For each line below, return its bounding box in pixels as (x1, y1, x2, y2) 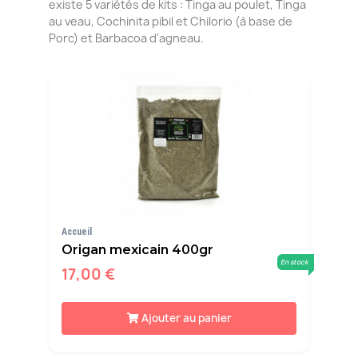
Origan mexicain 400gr (62, 242, 213, 258)
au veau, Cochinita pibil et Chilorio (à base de (49, 14, 292, 30)
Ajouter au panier (141, 311, 232, 326)
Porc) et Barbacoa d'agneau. (49, 30, 204, 46)
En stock (280, 257, 308, 267)
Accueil (62, 226, 92, 238)
